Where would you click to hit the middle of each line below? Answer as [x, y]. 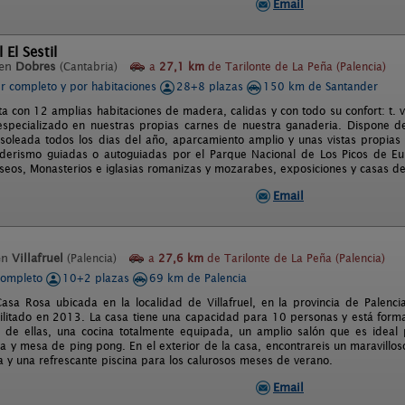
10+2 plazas [98, 278]
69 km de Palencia [198, 278]
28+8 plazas [212, 86]
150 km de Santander [320, 86]
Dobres [36, 66]
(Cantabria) [89, 66]
